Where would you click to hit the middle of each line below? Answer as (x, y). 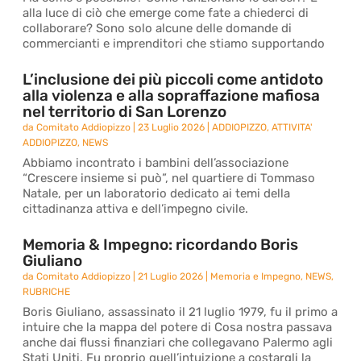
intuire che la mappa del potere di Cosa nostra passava (178, 327)
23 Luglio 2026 (172, 127)
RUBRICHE (47, 292)
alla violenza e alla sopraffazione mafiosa (172, 95)
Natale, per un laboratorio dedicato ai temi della (157, 193)
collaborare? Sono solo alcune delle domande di (158, 28)
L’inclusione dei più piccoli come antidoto (173, 79)
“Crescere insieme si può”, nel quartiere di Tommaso (169, 178)
